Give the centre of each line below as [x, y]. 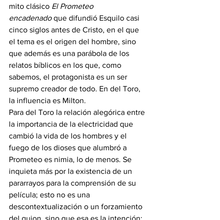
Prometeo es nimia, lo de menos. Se [71, 160]
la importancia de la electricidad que [72, 124]
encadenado [30, 18]
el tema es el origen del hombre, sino [73, 42]
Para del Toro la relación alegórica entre [78, 112]
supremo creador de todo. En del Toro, [76, 89]
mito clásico [30, 6]
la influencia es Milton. [47, 101]
